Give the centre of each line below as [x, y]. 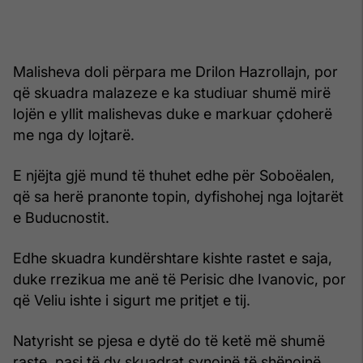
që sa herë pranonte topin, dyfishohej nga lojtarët [178, 196]
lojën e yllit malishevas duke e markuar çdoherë [173, 113]
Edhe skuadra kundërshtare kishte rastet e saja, [173, 258]
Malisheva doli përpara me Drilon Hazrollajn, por [175, 71]
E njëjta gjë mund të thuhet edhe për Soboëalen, [174, 175]
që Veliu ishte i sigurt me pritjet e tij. [132, 300]
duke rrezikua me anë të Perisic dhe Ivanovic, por [179, 279]
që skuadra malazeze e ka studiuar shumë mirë [172, 92]
